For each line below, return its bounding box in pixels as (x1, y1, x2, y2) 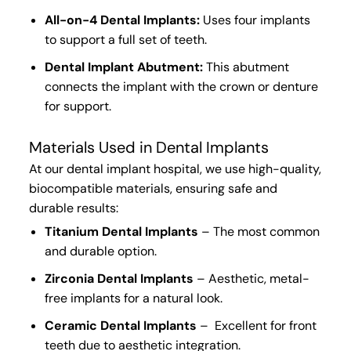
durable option (69, 243, 154, 259)
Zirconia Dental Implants (44, 270, 194, 287)
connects (44, 78, 98, 95)
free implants (44, 290, 121, 306)
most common (237, 223, 320, 240)
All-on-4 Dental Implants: (44, 12, 200, 28)
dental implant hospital (66, 161, 200, 177)
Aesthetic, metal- (208, 270, 309, 287)
